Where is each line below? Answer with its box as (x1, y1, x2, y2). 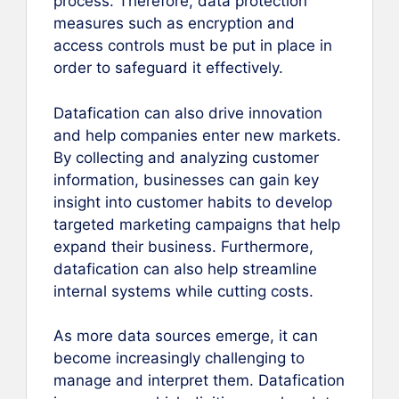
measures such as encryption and (53, 14, 295, 33)
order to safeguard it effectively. (53, 59, 283, 77)
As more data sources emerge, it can (53, 327, 318, 346)
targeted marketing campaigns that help (53, 215, 340, 233)
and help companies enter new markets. (53, 126, 341, 144)
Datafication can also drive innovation (53, 103, 322, 122)
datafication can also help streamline (53, 259, 317, 278)
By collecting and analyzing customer (53, 148, 319, 167)
